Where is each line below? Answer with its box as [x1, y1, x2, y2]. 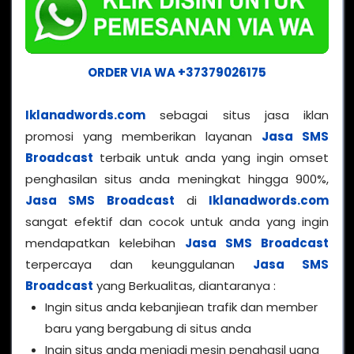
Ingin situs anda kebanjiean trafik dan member [45, 299, 318, 316]
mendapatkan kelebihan [25, 235, 185, 252]
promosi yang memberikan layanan [25, 128, 262, 145]
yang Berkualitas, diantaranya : [93, 277, 276, 295]
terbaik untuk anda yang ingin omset [93, 149, 329, 167]
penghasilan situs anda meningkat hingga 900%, [25, 171, 329, 188]
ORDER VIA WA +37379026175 [88, 64, 266, 81]
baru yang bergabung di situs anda [45, 320, 251, 337]
